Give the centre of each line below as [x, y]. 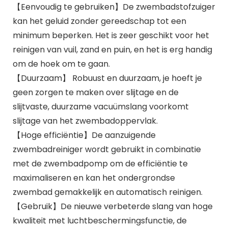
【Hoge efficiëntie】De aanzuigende [84, 135]
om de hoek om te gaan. [61, 64]
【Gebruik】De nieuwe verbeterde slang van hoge [112, 206]
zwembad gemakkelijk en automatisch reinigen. [107, 192]
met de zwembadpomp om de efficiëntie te [100, 163]
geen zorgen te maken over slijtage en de [95, 92]
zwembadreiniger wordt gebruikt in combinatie [107, 149]
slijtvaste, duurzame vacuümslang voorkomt [101, 106]
